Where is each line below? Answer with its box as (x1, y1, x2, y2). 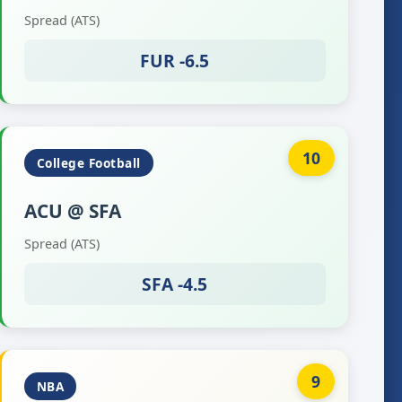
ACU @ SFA (23, 198, 121, 223)
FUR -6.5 (140, 48, 210, 73)
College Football (36, 154, 141, 171)
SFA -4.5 (142, 272, 208, 296)
